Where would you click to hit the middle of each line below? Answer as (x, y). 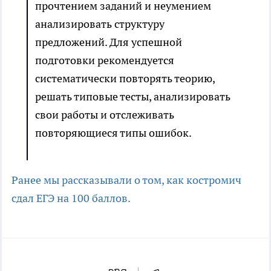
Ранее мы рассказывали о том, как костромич (126, 180)
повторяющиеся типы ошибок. (113, 133)
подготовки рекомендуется (105, 60)
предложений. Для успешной (109, 42)
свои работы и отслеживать (105, 115)
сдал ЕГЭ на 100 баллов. (71, 198)
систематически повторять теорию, (125, 79)
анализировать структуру (100, 24)
